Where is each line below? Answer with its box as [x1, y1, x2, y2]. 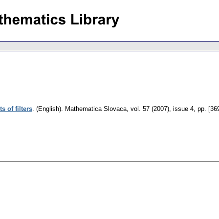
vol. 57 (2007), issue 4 [131, 105, 194, 113]
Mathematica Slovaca [65, 105, 127, 113]
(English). [36, 105, 63, 113]
